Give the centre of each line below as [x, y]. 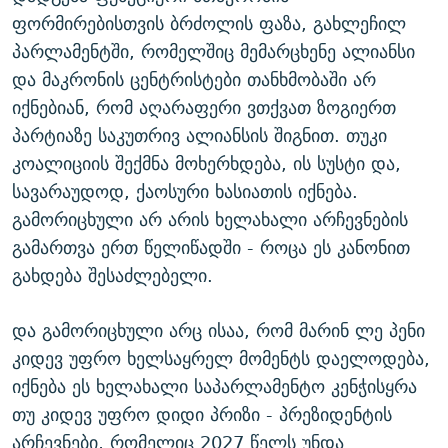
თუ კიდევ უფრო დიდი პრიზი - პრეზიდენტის [202, 415]
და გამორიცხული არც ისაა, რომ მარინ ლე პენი [218, 331]
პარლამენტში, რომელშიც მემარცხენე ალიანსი [213, 52]
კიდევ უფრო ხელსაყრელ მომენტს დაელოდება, [221, 359]
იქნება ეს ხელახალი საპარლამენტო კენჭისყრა [214, 387]
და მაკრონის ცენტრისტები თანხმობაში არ [194, 80]
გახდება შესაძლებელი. [112, 276]
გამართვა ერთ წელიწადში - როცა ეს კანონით [211, 248]
